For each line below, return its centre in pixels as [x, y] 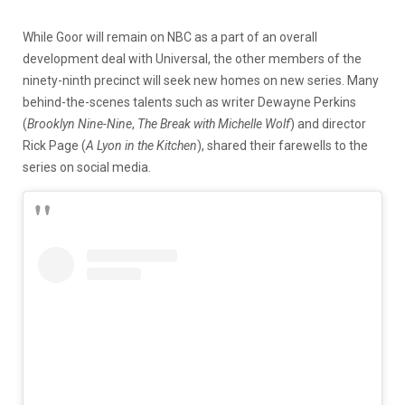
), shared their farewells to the [283, 145]
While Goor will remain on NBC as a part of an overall [170, 37]
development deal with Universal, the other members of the [192, 58]
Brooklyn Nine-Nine [80, 123]
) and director [328, 123]
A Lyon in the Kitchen [141, 145]
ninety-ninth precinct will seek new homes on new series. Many [201, 80]
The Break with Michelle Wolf [214, 123]
